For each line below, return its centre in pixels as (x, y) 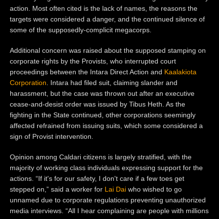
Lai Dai (115, 189)
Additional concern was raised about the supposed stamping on (108, 50)
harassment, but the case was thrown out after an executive (102, 93)
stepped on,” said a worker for (57, 189)
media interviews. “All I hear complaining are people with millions (109, 210)
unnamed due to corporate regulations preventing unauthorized (108, 200)
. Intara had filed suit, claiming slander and (112, 82)
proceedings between (44, 72)
